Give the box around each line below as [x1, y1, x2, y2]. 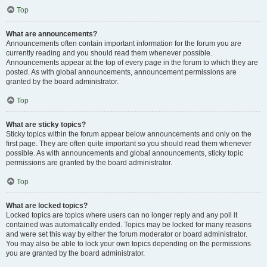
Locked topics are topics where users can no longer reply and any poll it [6, 211, 237, 219]
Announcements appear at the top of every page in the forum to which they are [6, 58, 258, 67]
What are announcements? [6, 30, 97, 38]
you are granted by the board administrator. [6, 249, 145, 257]
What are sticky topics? [6, 120, 86, 129]
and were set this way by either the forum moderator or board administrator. [6, 230, 247, 238]
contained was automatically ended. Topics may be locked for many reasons [6, 221, 252, 229]
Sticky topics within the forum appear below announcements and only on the [6, 130, 252, 138]
